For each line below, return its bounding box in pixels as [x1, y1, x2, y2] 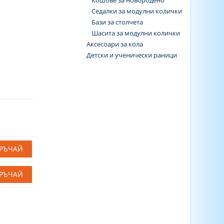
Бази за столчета [91, 17, 143, 26]
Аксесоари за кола [86, 39, 143, 48]
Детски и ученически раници [86, 50, 177, 59]
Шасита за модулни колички [91, 28, 180, 37]
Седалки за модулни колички [91, 6, 182, 15]
